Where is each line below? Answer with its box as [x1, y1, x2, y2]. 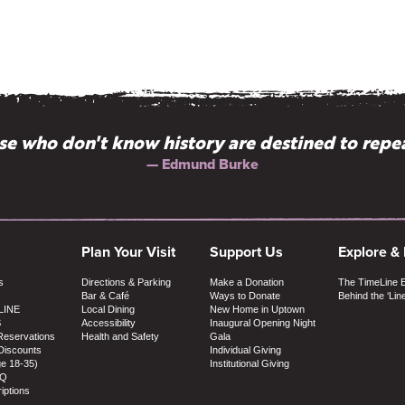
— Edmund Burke [146, 154, 259, 174]
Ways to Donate [209, 289, 280, 301]
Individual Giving [209, 344, 281, 355]
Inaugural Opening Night [209, 316, 316, 328]
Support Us [209, 240, 283, 262]
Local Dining [80, 303, 135, 315]
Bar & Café [80, 289, 129, 301]
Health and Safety [80, 330, 159, 342]
